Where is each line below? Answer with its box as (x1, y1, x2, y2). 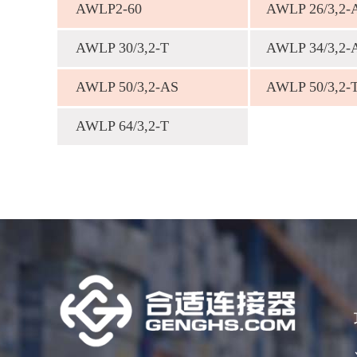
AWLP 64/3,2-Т (76, 118, 169, 134)
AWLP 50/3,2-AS (76, 79, 178, 95)
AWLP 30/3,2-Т (76, 40, 169, 56)
